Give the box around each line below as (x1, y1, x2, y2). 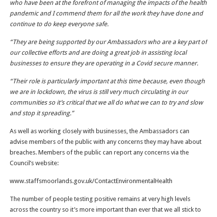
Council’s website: (10, 159, 59, 167)
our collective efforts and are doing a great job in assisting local (10, 48, 186, 56)
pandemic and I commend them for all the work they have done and (10, 9, 203, 17)
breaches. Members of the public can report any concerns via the (10, 148, 189, 156)
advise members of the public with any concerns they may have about (10, 138, 201, 145)
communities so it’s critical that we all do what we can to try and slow (10, 98, 203, 106)
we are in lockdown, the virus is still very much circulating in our (10, 88, 188, 95)
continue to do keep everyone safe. (10, 20, 108, 28)
